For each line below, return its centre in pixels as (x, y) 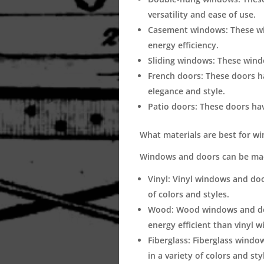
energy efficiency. (183, 45)
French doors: (175, 75)
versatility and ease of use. (202, 14)
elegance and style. (186, 91)
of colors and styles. (188, 194)
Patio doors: (172, 106)
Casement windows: (188, 29)
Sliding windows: (181, 60)
